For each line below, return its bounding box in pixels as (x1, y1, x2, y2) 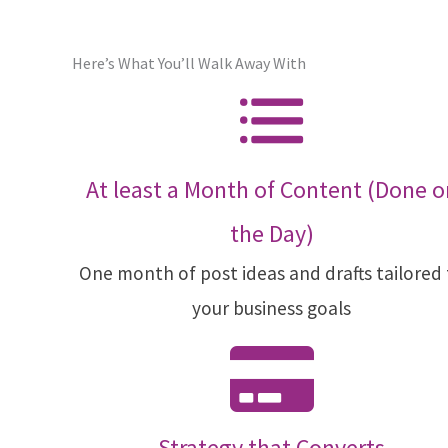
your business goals (192, 296, 352, 320)
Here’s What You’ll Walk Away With (72, 53, 306, 73)
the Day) (229, 218, 314, 249)
